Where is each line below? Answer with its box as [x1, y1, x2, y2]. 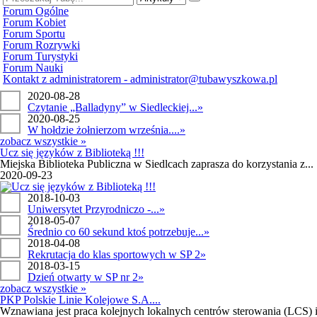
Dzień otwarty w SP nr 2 [28, 271, 138, 283]
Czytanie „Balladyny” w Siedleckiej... [28, 101, 197, 113]
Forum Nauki [3, 62, 63, 74]
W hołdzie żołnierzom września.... [28, 124, 180, 136]
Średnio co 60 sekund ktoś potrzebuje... [28, 226, 204, 238]
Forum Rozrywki [3, 39, 80, 51]
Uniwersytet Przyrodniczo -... [28, 203, 159, 215]
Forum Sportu [3, 28, 65, 40]
